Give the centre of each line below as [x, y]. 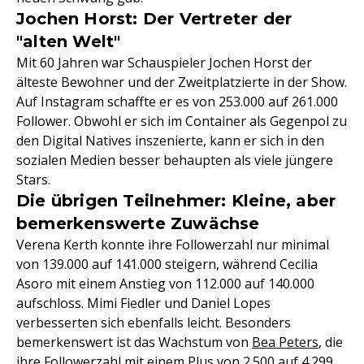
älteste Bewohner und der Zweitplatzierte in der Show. [182, 82]
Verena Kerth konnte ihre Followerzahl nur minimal [173, 245]
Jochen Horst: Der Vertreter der [154, 19]
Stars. [33, 180]
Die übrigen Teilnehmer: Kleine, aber [176, 201]
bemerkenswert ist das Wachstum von [134, 342]
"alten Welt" [69, 41]
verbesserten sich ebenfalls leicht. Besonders [154, 323]
